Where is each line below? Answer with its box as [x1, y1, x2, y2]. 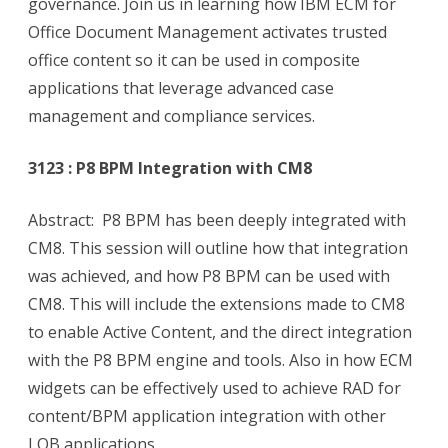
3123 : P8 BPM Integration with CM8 [28, 157, 312, 180]
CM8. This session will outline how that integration [28, 237, 408, 260]
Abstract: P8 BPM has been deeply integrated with [28, 209, 406, 232]
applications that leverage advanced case [28, 77, 334, 100]
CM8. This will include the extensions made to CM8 [28, 293, 405, 316]
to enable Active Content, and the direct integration [28, 321, 412, 344]
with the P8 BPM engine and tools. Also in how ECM [28, 349, 413, 372]
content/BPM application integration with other [28, 405, 386, 428]
